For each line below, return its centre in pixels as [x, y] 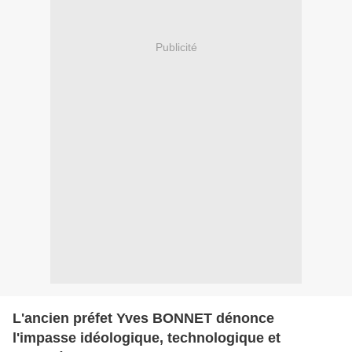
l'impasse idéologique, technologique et [147, 337]
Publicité [176, 48]
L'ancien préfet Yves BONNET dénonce [143, 318]
